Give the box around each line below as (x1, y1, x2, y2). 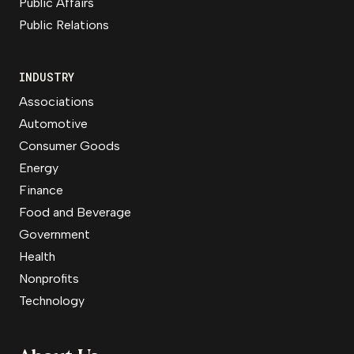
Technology (19, 293, 85, 308)
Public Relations (19, 17, 109, 32)
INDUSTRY (19, 70, 74, 85)
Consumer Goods (19, 138, 120, 153)
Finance (19, 183, 63, 198)
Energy (19, 160, 58, 175)
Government (19, 227, 90, 242)
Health (19, 249, 55, 264)
